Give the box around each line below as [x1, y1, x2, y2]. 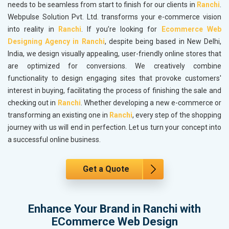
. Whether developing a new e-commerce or [80, 99, 222, 107]
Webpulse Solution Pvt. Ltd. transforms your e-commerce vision [8, 13, 221, 21]
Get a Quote [82, 164, 129, 174]
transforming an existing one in [8, 111, 109, 120]
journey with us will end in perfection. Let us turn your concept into [8, 123, 221, 132]
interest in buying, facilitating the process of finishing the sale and [8, 86, 221, 95]
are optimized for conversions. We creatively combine [8, 62, 221, 71]
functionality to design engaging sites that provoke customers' [8, 74, 221, 83]
